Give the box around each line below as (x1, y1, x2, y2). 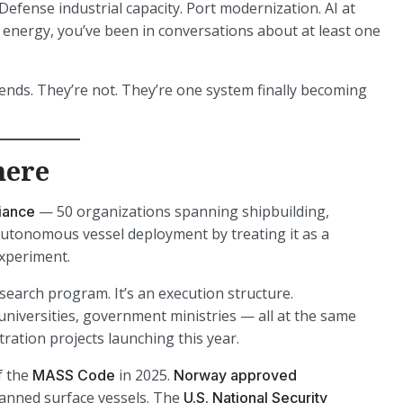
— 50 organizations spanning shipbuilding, (35, 201, 329, 221)
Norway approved (174, 366, 297, 384)
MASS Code (32, 366, 115, 384)
